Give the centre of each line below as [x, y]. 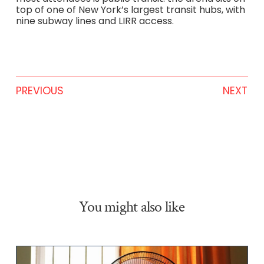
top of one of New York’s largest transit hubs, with [130, 10]
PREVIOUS [39, 90]
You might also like [132, 207]
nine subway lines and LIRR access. [95, 21]
